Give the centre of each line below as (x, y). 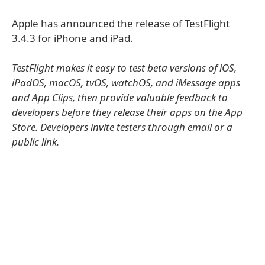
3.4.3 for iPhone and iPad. (72, 38)
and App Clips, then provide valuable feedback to (120, 97)
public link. (35, 142)
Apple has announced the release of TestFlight (121, 23)
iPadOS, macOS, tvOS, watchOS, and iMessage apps (126, 83)
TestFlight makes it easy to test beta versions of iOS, (124, 68)
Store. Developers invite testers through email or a (122, 127)
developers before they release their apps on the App (127, 112)
